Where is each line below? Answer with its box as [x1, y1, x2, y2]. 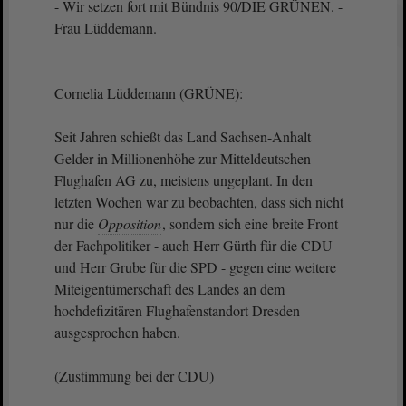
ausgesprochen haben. [54, 323, 180, 342]
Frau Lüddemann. [54, 18, 157, 37]
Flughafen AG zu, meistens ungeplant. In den [54, 170, 313, 189]
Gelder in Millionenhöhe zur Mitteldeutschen [54, 149, 311, 168]
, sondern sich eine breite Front [162, 214, 338, 233]
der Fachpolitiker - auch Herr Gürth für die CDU [54, 236, 333, 255]
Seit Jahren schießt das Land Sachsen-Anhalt [54, 127, 311, 146]
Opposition [98, 214, 161, 233]
